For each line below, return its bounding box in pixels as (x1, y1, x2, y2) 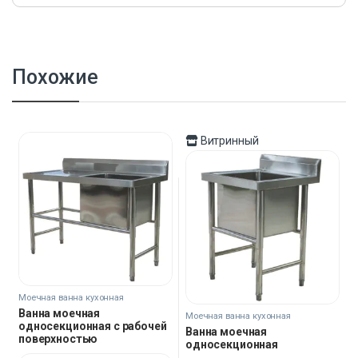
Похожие (12, 65, 99, 89)
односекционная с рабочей (18, 320, 167, 333)
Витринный (197, 133, 259, 147)
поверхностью (18, 332, 98, 346)
